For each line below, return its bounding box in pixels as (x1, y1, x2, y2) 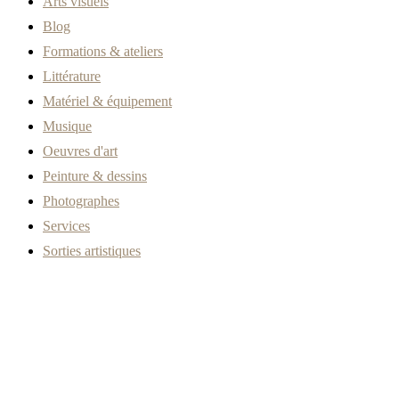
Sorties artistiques (43, 243, 141, 259)
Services (43, 218, 90, 234)
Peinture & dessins (43, 168, 147, 184)
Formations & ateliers (43, 44, 163, 60)
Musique (43, 118, 92, 134)
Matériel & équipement (43, 94, 172, 110)
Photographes (43, 193, 119, 209)
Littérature (43, 69, 101, 85)
